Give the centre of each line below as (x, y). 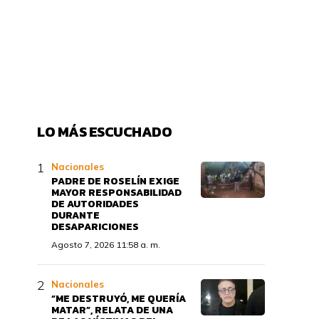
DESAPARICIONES (95, 227)
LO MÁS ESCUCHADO (104, 132)
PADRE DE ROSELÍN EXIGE (115, 181)
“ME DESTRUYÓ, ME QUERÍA (119, 299)
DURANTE (75, 215)
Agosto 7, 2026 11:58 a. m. (106, 245)
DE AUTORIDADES (95, 204)
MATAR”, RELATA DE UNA (112, 310)
